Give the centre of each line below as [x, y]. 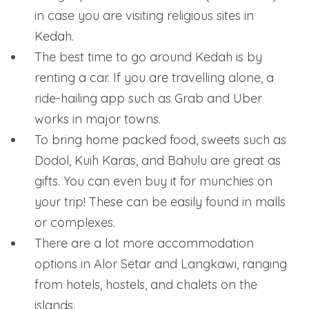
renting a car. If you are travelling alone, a [154, 77]
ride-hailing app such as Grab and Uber [148, 98]
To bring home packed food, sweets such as [160, 139]
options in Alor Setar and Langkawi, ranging [161, 263]
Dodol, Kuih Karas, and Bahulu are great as [158, 160]
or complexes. [75, 222]
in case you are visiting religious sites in [144, 15]
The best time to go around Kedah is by [148, 57]
